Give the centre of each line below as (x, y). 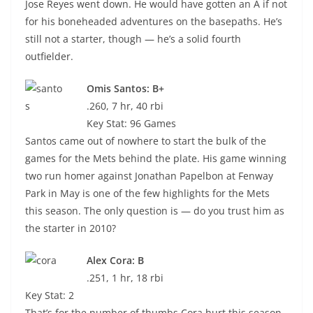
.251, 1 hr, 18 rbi (125, 278)
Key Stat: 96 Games (131, 123)
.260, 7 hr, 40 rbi (125, 106)
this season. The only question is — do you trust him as (155, 211)
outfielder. (49, 56)
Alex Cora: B (115, 260)
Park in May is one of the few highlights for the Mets (147, 193)
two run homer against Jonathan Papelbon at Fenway (149, 176)
